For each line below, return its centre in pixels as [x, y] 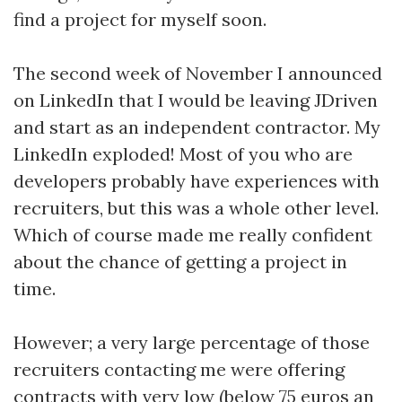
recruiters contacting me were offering [179, 369]
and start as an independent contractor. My [197, 127]
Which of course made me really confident [193, 235]
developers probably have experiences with [197, 181]
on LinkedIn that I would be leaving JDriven [196, 100]
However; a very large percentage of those [192, 342]
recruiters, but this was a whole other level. [196, 208]
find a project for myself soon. [140, 19]
